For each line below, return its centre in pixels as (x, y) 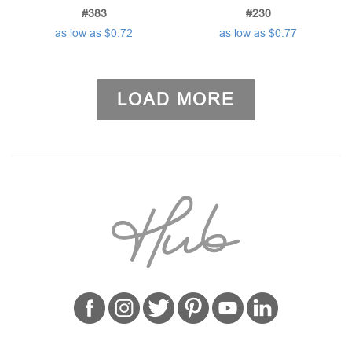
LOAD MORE (176, 99)
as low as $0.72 (94, 33)
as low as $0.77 (258, 33)
